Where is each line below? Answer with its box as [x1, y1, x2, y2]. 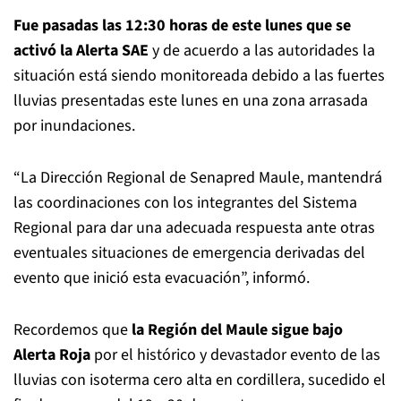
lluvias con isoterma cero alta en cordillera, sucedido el [13, 369, 386, 391]
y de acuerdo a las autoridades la [149, 39, 375, 62]
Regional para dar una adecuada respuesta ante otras [13, 217, 375, 239]
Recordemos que [13, 319, 132, 341]
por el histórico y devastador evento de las [90, 344, 380, 366]
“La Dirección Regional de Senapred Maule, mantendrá [13, 166, 382, 189]
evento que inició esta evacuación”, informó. [13, 267, 310, 289]
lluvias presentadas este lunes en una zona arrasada [13, 90, 368, 112]
